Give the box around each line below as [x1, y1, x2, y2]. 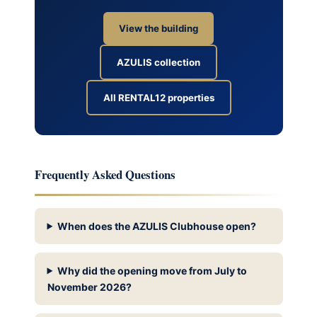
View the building [119, 23, 198, 35]
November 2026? [47, 280, 132, 293]
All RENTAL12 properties [103, 92, 214, 104]
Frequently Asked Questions [34, 166, 175, 184]
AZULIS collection [117, 57, 200, 69]
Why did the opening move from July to [57, 264, 248, 277]
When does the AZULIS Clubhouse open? [57, 219, 257, 232]
